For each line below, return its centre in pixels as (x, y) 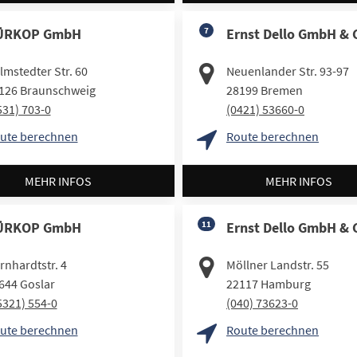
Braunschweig (57, 90)
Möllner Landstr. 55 (278, 264)
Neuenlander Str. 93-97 (288, 71)
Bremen (282, 90)
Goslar (37, 283)
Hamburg (286, 283)
